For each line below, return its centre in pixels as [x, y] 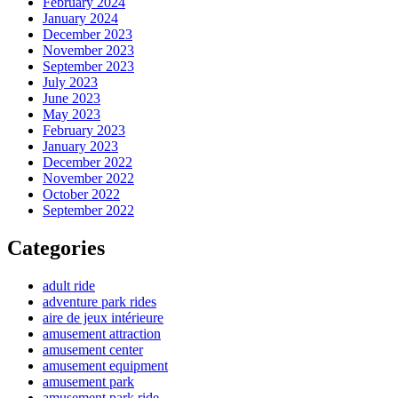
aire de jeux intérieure [103, 318]
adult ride [69, 286]
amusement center [93, 350]
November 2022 [88, 179]
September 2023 [88, 67]
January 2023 [80, 147]
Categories [56, 248]
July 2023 [70, 83]
